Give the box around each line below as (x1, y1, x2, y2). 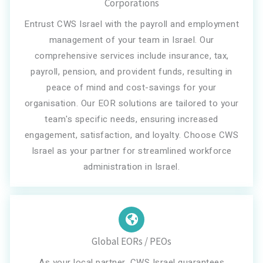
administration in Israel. (83, 160, 180, 173)
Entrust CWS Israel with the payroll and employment (24, 18, 239, 31)
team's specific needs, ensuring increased (45, 113, 218, 126)
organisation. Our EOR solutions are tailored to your (24, 97, 239, 110)
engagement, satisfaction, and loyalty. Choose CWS (24, 129, 239, 141)
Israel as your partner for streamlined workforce (31, 144, 232, 157)
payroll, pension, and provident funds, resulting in (31, 65, 232, 78)
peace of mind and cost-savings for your (46, 81, 217, 94)
